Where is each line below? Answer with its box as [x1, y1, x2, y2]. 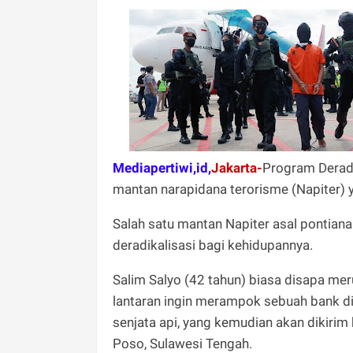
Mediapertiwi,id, [113, 159, 211, 176]
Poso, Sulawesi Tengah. [113, 335, 252, 351]
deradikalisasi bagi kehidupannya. [113, 236, 313, 253]
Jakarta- [211, 159, 262, 176]
